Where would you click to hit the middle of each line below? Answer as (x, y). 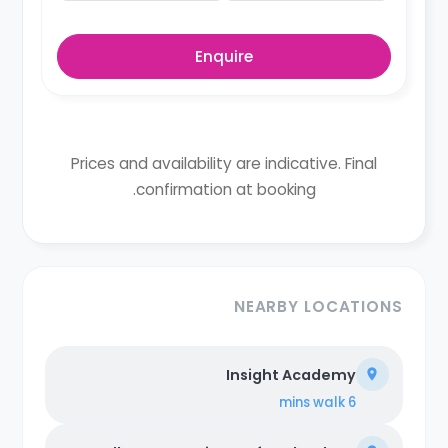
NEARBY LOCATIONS (318, 306)
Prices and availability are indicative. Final (224, 163)
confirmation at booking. (225, 189)
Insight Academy (290, 374)
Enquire (224, 57)
